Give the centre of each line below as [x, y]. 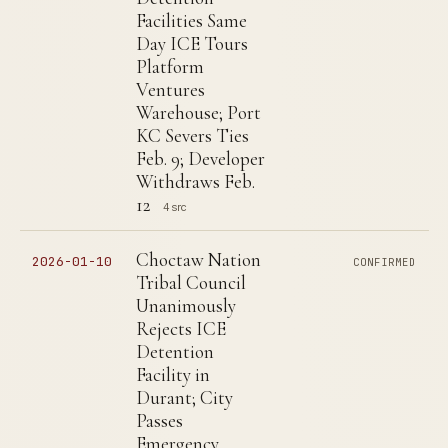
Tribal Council [191, 282]
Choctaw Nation [198, 259]
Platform [170, 66]
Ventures [170, 89]
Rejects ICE [181, 328]
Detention [175, 351]
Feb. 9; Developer [200, 158]
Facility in [173, 374]
